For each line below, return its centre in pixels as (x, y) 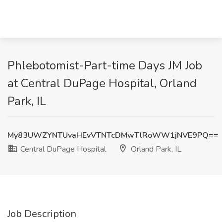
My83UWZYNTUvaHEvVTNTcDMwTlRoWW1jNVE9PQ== (113, 135)
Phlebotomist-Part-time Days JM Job (105, 65)
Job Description (42, 214)
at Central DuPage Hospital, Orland (102, 83)
